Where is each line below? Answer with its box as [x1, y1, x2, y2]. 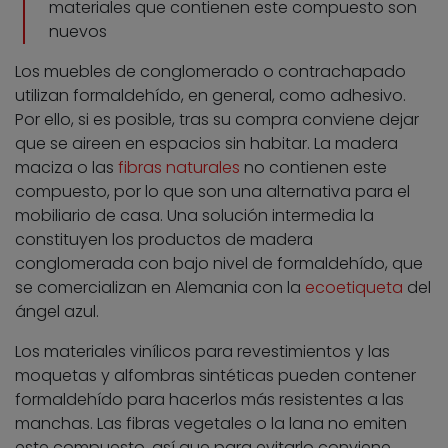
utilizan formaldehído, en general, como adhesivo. [15, 84, 406, 108]
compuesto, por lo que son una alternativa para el [15, 180, 410, 204]
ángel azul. [15, 300, 99, 324]
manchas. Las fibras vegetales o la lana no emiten [15, 412, 407, 436]
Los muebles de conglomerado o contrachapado [15, 60, 406, 84]
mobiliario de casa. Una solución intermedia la [15, 204, 374, 228]
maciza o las [15, 156, 118, 180]
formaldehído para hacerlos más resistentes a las [15, 388, 404, 412]
